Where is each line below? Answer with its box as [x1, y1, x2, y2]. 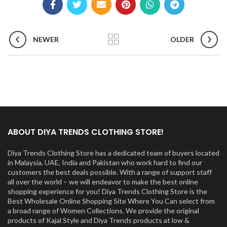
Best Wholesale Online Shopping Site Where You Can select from [8, 197, 215, 205]
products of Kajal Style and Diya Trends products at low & [8, 216, 190, 224]
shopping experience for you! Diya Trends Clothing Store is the [8, 187, 207, 196]
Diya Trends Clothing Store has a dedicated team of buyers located [8, 148, 219, 157]
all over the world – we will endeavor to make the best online [8, 177, 198, 186]
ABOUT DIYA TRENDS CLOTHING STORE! [8, 126, 164, 138]
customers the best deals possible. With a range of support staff [8, 168, 212, 176]
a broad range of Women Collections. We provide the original [8, 206, 199, 215]
